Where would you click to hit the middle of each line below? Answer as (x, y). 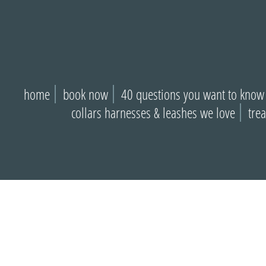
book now (85, 94)
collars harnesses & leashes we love (153, 113)
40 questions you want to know (193, 94)
